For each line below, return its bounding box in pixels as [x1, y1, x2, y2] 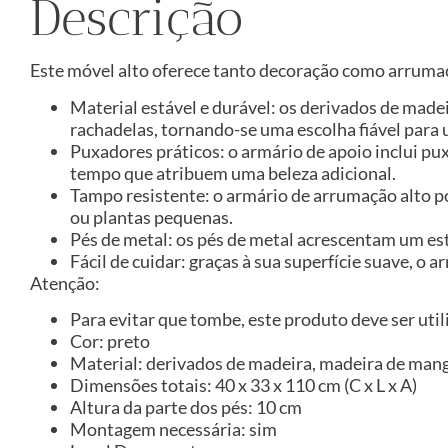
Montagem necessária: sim [70, 417, 277, 440]
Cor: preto [70, 329, 150, 352]
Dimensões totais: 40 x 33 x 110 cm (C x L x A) [70, 373, 417, 396]
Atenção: [30, 271, 100, 294]
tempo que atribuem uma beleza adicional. [70, 161, 396, 184]
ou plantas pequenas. [70, 205, 233, 228]
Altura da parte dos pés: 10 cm [70, 395, 302, 418]
